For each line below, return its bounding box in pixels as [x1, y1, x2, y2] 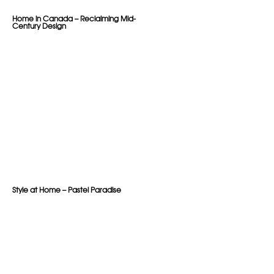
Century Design [12, 20, 66, 32]
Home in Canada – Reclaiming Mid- [12, 13, 136, 24]
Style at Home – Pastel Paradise [12, 184, 121, 196]
